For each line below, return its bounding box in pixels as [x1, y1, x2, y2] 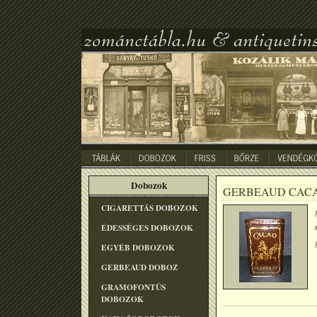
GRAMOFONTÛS [101, 281, 166, 293]
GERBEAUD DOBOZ [101, 261, 178, 273]
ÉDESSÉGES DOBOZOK [101, 221, 193, 234]
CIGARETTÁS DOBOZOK [101, 202, 198, 214]
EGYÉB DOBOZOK [101, 241, 175, 253]
